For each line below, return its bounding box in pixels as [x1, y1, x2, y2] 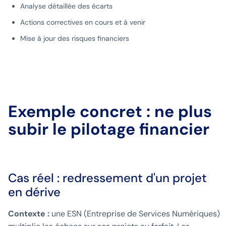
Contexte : [8, 208, 51, 219]
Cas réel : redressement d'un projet [8, 170, 207, 186]
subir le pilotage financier [8, 119, 209, 140]
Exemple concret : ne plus [8, 101, 212, 123]
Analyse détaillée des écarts [20, 2, 112, 11]
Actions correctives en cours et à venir [20, 18, 145, 27]
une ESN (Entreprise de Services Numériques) [51, 208, 220, 219]
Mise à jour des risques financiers [20, 34, 129, 43]
